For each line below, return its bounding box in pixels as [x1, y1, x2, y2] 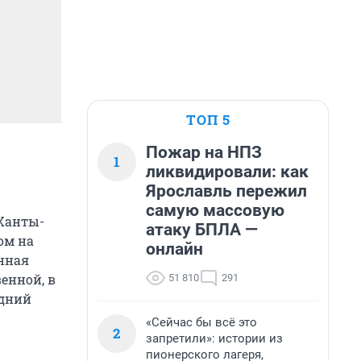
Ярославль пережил [146, 181, 307, 201]
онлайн [146, 239, 203, 259]
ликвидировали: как [146, 162, 309, 181]
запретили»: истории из [146, 331, 283, 346]
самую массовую [146, 201, 284, 220]
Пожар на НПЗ [146, 143, 262, 162]
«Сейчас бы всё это [146, 315, 257, 330]
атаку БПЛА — [146, 220, 258, 239]
